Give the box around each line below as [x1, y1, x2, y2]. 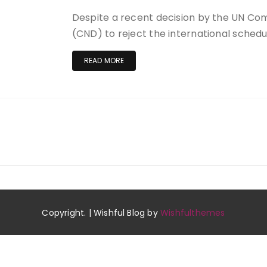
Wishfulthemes [160, 206, 225, 219]
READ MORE [83, 55, 125, 66]
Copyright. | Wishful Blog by [42, 206, 161, 219]
